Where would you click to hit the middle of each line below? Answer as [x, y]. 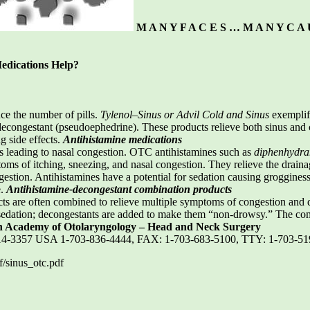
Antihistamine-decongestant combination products [119, 189]
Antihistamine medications [122, 139]
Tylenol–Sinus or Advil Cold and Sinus [185, 114]
